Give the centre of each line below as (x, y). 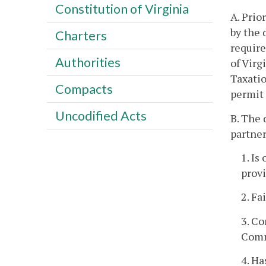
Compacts (84, 89)
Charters (81, 35)
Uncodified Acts (101, 115)
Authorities (88, 62)
